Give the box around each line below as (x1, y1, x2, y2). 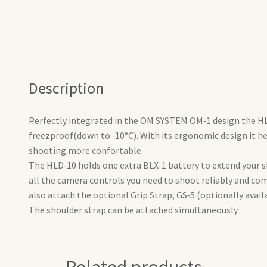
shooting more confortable (28, 144, 141, 156)
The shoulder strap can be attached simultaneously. (28, 203, 239, 216)
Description (28, 78, 104, 98)
